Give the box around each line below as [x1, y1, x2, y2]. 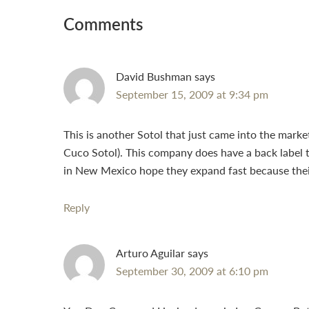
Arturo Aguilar [116, 245, 185, 261]
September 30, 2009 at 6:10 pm [116, 263, 268, 279]
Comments [63, 12, 143, 35]
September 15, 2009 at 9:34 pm [116, 86, 268, 102]
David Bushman [116, 68, 192, 84]
